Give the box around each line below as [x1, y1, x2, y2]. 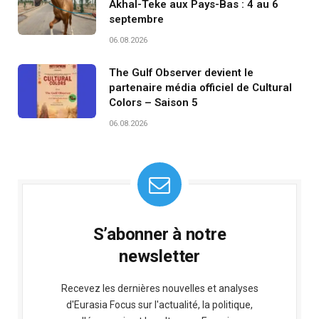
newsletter [119, 246, 200, 266]
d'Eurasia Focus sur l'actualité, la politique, [66, 298, 253, 310]
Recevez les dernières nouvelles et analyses [61, 282, 258, 294]
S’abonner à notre [93, 224, 226, 244]
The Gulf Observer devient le [109, 66, 253, 79]
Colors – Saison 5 [109, 95, 198, 109]
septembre [109, 12, 164, 26]
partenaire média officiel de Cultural [109, 80, 292, 94]
